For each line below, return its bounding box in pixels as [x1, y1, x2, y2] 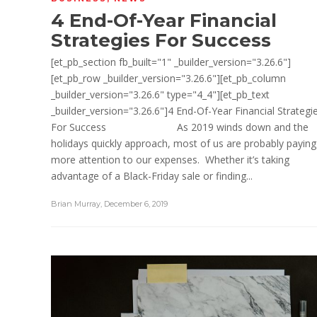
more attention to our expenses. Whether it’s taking [51, 153, 289, 167]
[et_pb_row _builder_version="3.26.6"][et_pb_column [51, 71, 286, 86]
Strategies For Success [51, 29, 271, 52]
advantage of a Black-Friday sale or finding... [51, 169, 253, 183]
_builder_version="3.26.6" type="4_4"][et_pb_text [51, 88, 270, 102]
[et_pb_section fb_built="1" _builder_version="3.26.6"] [51, 55, 291, 69]
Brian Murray [51, 199, 100, 209]
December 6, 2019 [104, 199, 168, 209]
